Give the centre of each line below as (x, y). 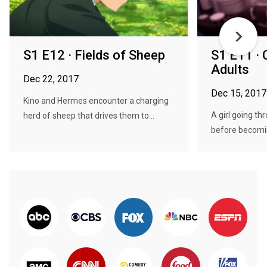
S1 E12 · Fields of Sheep (94, 55)
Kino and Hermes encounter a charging (96, 101)
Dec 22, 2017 (51, 79)
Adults (230, 69)
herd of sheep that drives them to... (89, 116)
